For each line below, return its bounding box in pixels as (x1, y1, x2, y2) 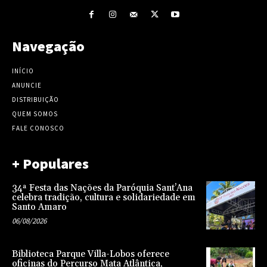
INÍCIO (12, 66, 34, 75)
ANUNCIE (12, 80, 42, 89)
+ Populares (12, 154, 89, 173)
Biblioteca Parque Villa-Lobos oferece (12, 249, 169, 260)
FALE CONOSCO (12, 123, 64, 132)
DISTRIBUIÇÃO (12, 95, 59, 104)
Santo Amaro (12, 201, 67, 213)
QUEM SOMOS (12, 109, 58, 118)
